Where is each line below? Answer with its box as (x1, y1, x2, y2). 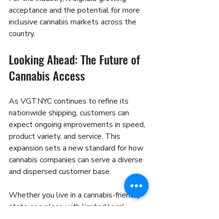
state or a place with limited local (9, 201, 127, 212)
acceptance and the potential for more (9, 4, 142, 16)
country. (9, 28, 35, 39)
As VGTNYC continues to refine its (9, 95, 131, 107)
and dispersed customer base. (9, 166, 111, 177)
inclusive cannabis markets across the (9, 16, 138, 27)
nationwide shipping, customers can (9, 107, 131, 118)
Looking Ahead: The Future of (9, 50, 143, 68)
